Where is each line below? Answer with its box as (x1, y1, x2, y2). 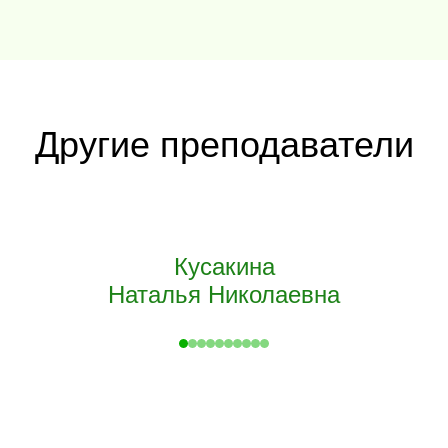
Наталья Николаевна (108, 281, 340, 308)
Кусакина (173, 253, 275, 280)
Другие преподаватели (34, 124, 414, 165)
